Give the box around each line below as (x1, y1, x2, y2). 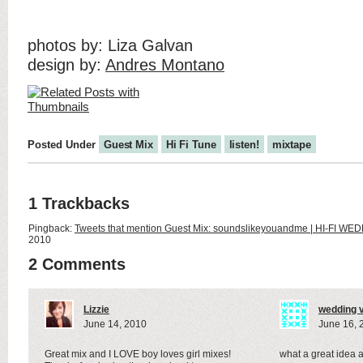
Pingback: (28, 223, 75, 234)
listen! (228, 139, 259, 151)
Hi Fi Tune (165, 139, 216, 151)
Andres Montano (105, 56, 224, 74)
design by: (28, 56, 105, 74)
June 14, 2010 (83, 318, 147, 330)
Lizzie (83, 304, 109, 315)
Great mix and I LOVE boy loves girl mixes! (45, 348, 231, 360)
